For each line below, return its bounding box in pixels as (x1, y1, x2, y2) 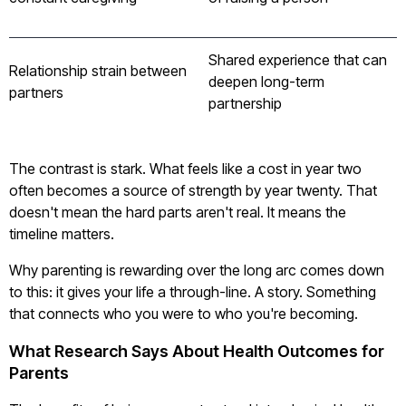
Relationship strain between (9, 62, 187, 80)
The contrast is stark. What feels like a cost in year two (9, 159, 362, 178)
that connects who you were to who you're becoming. (9, 304, 358, 323)
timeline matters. (9, 225, 114, 243)
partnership (208, 94, 282, 112)
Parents (9, 363, 69, 382)
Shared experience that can (208, 51, 387, 69)
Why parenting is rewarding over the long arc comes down (9, 261, 384, 279)
